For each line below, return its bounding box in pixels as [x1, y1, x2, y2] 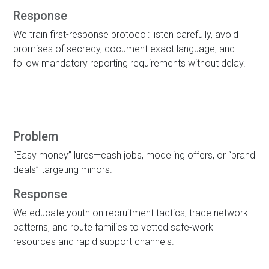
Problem [13, 129, 58, 144]
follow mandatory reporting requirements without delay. [13, 58, 246, 69]
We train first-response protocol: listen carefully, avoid [13, 29, 238, 40]
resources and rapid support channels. [13, 236, 174, 247]
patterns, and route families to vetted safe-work [13, 222, 213, 233]
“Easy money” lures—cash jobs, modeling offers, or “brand [13, 150, 255, 161]
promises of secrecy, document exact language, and [13, 43, 235, 55]
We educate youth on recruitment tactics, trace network [13, 207, 248, 219]
